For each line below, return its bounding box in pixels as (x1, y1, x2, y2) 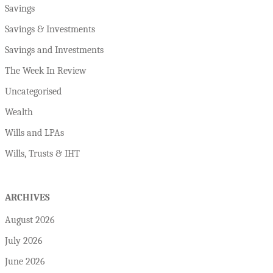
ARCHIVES (5, 191, 50, 203)
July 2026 (5, 235, 43, 247)
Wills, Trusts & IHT (5, 147, 80, 159)
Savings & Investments (5, 23, 95, 35)
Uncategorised (5, 85, 62, 97)
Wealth (5, 106, 33, 118)
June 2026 (5, 256, 45, 268)
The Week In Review (5, 65, 87, 76)
